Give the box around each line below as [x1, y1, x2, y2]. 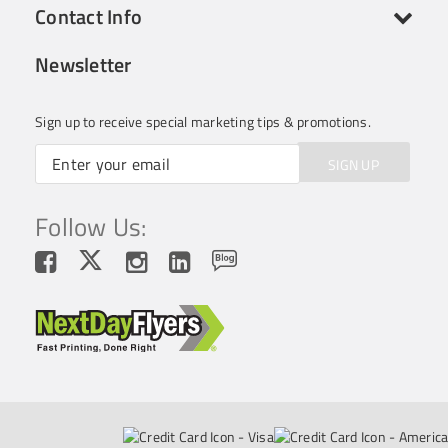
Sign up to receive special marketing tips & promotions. [35, 111, 371, 132]
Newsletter [35, 49, 132, 80]
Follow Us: [35, 208, 147, 246]
